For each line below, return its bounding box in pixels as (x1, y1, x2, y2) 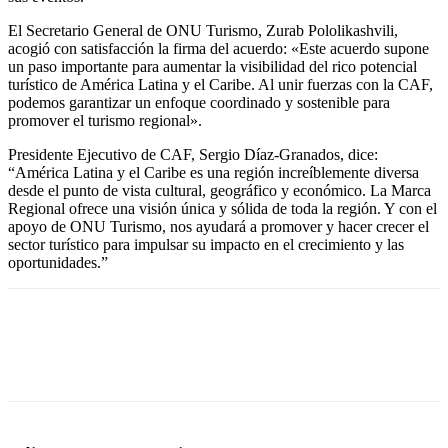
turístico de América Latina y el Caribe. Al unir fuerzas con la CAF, (8, 75, 433, 93)
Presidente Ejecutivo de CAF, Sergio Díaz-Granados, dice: (8, 145, 378, 163)
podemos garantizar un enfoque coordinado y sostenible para (8, 93, 390, 111)
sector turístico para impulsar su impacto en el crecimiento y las (8, 235, 404, 253)
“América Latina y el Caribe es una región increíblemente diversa (8, 163, 419, 181)
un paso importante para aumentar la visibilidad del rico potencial (8, 57, 417, 75)
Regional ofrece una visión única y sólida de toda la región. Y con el (8, 199, 437, 217)
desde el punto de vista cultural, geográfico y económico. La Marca (8, 181, 431, 199)
